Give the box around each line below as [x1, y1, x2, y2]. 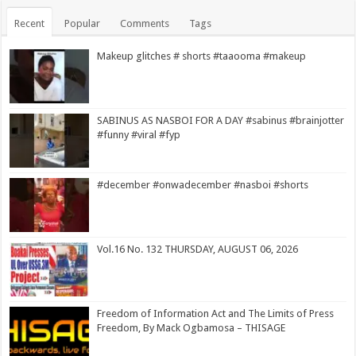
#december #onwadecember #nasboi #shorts [97, 179, 309, 192]
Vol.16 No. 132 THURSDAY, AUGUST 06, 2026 [97, 243, 299, 256]
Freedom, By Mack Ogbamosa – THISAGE [97, 322, 286, 335]
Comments [120, 17, 170, 29]
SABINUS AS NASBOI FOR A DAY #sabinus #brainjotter [97, 114, 345, 126]
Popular [64, 17, 101, 29]
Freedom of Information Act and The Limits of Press [97, 308, 335, 320]
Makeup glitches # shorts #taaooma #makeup [97, 49, 307, 62]
